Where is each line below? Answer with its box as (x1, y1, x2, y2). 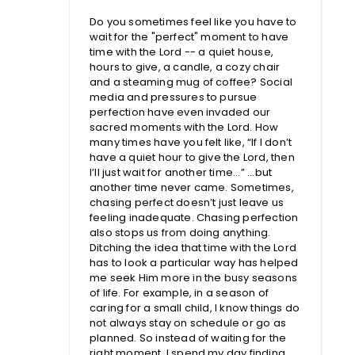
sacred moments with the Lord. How (90, 120, 279, 136)
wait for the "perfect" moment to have (90, 29, 289, 45)
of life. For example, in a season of (90, 285, 269, 301)
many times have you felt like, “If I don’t (90, 135, 292, 151)
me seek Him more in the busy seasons (90, 270, 298, 286)
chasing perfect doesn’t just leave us (90, 195, 284, 211)
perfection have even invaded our (90, 105, 271, 120)
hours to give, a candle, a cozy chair (90, 59, 281, 75)
